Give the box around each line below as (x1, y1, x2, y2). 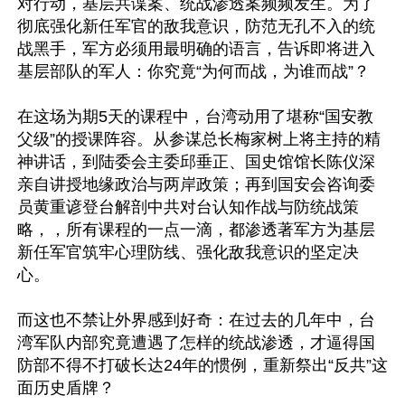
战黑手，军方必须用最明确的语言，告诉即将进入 (17, 40, 375, 58)
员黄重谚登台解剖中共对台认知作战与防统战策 (17, 198, 359, 216)
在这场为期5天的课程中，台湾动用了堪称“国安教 (17, 108, 373, 126)
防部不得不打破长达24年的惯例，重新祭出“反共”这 (17, 356, 388, 374)
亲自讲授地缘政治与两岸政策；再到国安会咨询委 (17, 175, 375, 193)
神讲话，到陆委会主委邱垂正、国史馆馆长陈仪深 (17, 153, 375, 171)
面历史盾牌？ (17, 379, 115, 397)
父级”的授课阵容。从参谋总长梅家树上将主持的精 (17, 130, 381, 148)
